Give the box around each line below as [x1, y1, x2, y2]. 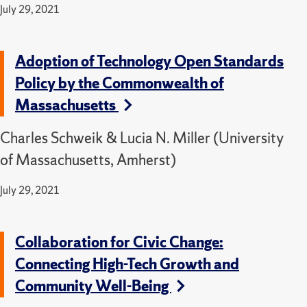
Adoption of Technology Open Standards [15, 51, 284, 71]
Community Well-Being [15, 275, 171, 296]
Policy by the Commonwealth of [15, 73, 224, 93]
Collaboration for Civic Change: [15, 232, 223, 252]
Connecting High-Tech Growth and [15, 254, 239, 274]
